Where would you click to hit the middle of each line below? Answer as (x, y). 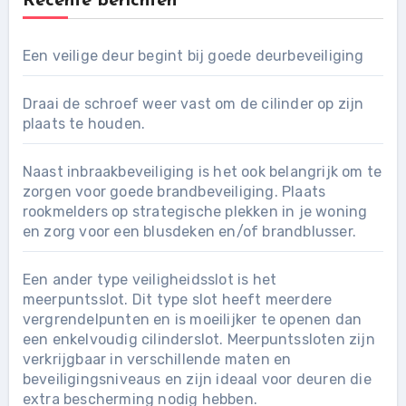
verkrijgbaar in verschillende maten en (157, 359)
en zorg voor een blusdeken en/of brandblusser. (189, 232)
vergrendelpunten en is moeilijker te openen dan (192, 319)
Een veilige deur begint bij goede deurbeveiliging (193, 56)
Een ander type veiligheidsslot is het (150, 280)
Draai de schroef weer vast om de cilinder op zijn (193, 104)
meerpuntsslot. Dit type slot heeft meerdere (177, 300)
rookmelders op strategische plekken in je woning (195, 212)
